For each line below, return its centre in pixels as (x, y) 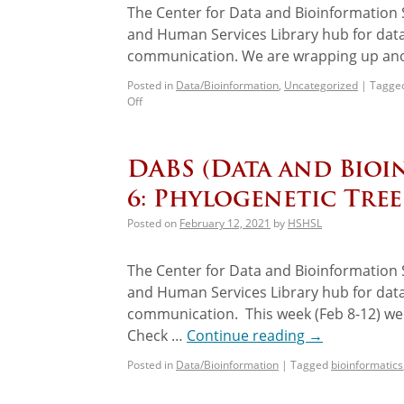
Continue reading (248, 335)
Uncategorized (321, 85)
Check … (157, 335)
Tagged (309, 364)
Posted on (152, 223)
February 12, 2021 (225, 223)
